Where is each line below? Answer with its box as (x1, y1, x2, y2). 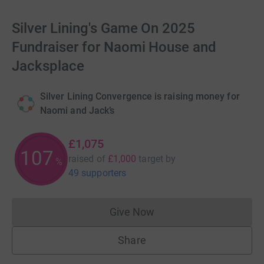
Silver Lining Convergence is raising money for (40, 91, 240, 102)
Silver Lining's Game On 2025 (12, 20, 196, 37)
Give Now (109, 206, 155, 218)
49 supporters (68, 167, 127, 179)
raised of (68, 153, 105, 164)
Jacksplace (12, 58, 84, 74)
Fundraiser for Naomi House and (12, 39, 217, 55)
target (138, 153, 163, 164)
